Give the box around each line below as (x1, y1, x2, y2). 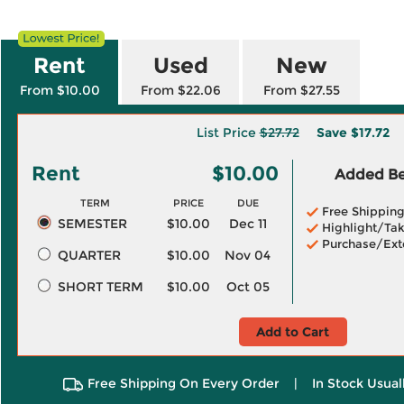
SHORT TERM (57, 279, 143, 295)
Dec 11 (228, 216, 267, 232)
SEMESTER (57, 216, 127, 232)
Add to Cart (256, 324, 329, 340)
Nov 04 (225, 247, 271, 263)
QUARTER (57, 247, 121, 263)
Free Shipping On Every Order (87, 375, 280, 391)
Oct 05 (225, 279, 270, 295)
